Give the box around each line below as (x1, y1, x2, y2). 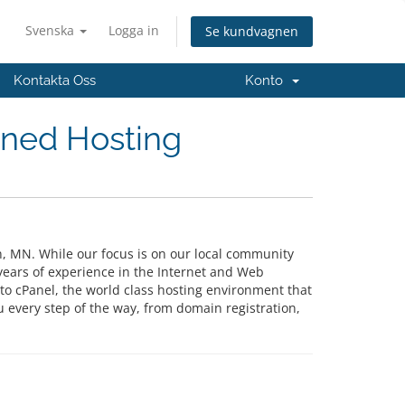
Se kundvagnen (205, 23, 298, 41)
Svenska (25, 22, 78, 39)
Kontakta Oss (14, 72, 96, 89)
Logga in (108, 22, 159, 39)
